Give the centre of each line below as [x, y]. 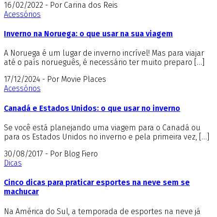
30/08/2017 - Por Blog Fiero [51, 154]
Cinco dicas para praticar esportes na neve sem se [97, 183]
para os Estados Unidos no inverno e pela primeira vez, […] [107, 137]
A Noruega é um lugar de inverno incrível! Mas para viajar [104, 53]
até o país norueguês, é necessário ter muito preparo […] [104, 62]
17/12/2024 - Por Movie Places [55, 79]
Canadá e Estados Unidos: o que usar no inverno [92, 108]
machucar [21, 192]
